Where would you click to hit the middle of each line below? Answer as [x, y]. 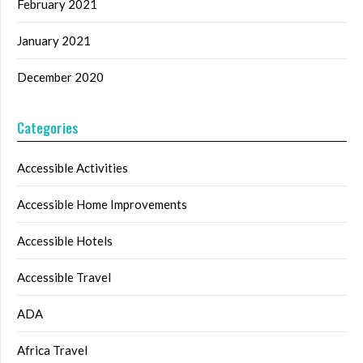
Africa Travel [52, 350]
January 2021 [54, 41]
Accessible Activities [73, 168]
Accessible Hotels [65, 241]
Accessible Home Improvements [102, 205]
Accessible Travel [64, 278]
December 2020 [60, 77]
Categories [48, 128]
